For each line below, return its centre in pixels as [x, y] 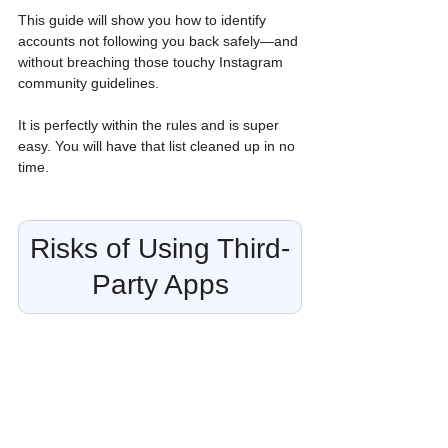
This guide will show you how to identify [144, 20]
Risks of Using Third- [160, 249]
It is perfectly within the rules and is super [150, 125]
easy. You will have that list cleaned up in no [158, 146]
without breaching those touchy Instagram [152, 62]
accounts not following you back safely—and [160, 41]
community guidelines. [90, 83]
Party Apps [160, 285]
